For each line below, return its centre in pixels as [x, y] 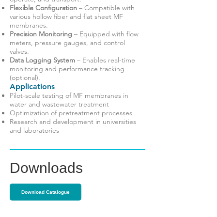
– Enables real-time [105, 60]
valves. [19, 51]
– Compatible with [106, 8]
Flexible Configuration [43, 8]
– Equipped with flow [105, 34]
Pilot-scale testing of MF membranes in [69, 95]
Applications [32, 86]
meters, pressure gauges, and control [67, 43]
